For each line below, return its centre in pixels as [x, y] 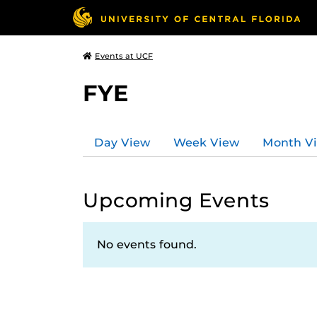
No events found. [147, 244]
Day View [122, 142]
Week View [207, 142]
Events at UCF [124, 56]
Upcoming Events [176, 200]
